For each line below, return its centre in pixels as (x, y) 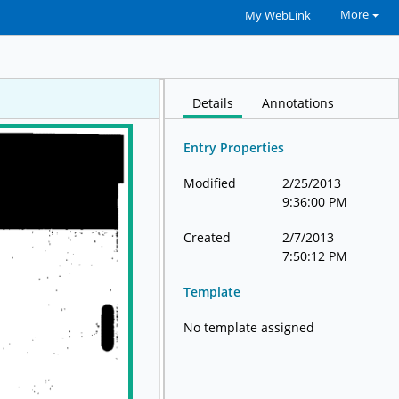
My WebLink (277, 16)
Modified (210, 183)
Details (213, 103)
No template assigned (249, 328)
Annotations (298, 103)
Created (208, 238)
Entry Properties (234, 148)
